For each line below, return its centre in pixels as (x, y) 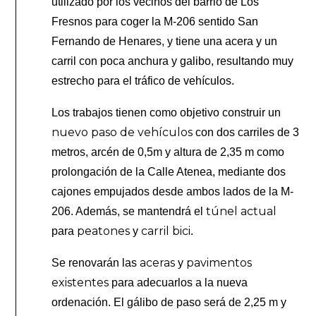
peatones (102, 231)
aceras (158, 263)
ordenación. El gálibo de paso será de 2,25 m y (169, 303)
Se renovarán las (96, 263)
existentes (80, 283)
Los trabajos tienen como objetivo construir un (166, 113)
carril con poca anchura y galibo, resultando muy (173, 61)
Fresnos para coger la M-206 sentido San (155, 22)
